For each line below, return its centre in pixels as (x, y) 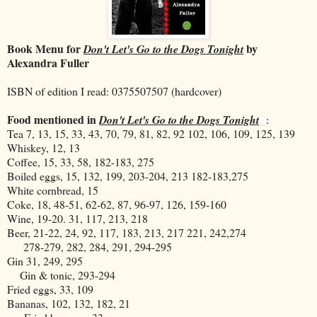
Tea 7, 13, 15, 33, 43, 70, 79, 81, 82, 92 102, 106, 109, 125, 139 (151, 133)
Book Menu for (45, 48)
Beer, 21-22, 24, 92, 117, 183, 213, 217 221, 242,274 (127, 232)
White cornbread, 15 (53, 190)
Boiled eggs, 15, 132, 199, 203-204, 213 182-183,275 (128, 175)
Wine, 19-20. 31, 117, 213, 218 (77, 218)
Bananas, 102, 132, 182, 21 (69, 303)
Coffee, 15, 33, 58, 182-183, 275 (81, 161)
